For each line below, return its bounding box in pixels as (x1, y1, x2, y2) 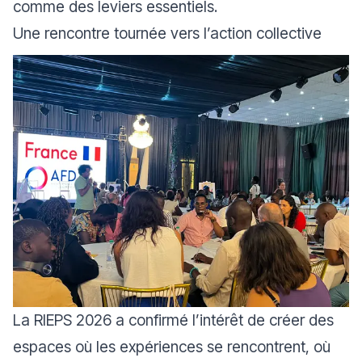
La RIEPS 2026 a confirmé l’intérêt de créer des (13, 309, 334, 330)
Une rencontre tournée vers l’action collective (13, 23, 322, 43)
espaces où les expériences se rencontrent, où (13, 336, 330, 356)
